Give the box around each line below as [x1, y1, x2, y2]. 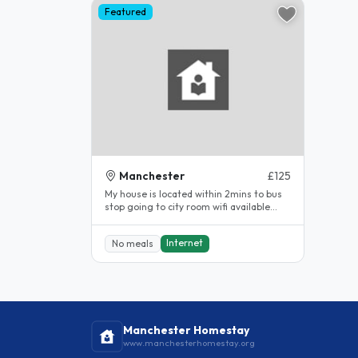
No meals [111, 237, 153, 249]
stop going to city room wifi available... [213, 200, 277, 213]
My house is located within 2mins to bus [105, 187, 282, 200]
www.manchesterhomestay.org [123, 336, 255, 348]
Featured [104, 5, 146, 18]
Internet [166, 236, 204, 249]
